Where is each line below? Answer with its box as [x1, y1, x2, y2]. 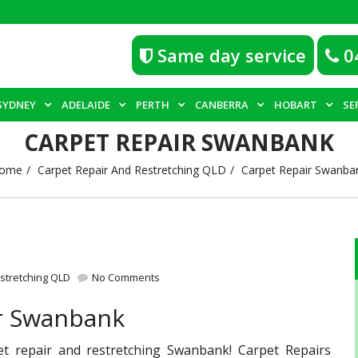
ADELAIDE [62, 97, 110, 112]
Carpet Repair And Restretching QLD [38, 161, 226, 177]
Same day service [153, 42, 306, 67]
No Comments [89, 269, 160, 284]
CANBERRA [195, 97, 249, 112]
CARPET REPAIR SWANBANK [24, 126, 334, 157]
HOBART [274, 97, 317, 112]
